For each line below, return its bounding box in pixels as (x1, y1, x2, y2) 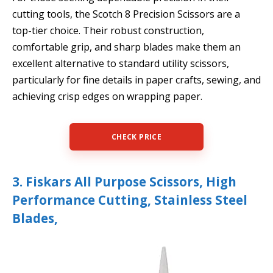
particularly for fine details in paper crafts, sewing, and (12, 73, 261, 87)
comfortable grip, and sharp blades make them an (12, 40, 241, 54)
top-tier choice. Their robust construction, (12, 23, 204, 37)
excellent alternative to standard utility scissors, (12, 56, 229, 70)
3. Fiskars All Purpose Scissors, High (12, 173, 236, 191)
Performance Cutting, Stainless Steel (12, 191, 247, 209)
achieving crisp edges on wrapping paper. (12, 89, 202, 103)
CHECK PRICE (112, 132, 161, 143)
